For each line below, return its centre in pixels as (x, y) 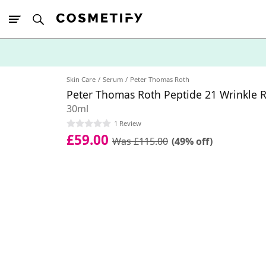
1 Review (128, 123)
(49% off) (192, 141)
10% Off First (53, 73)
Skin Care (81, 79)
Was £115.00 (140, 141)
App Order (95, 73)
